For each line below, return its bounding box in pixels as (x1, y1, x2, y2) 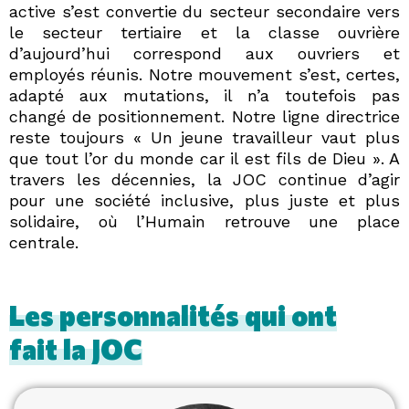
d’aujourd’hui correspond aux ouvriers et (9, 44, 400, 64)
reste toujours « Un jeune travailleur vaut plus (9, 128, 400, 148)
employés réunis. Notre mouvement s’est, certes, (9, 65, 400, 85)
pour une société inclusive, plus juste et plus (9, 191, 400, 211)
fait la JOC (9, 330, 142, 365)
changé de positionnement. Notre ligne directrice (9, 107, 400, 127)
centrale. (9, 233, 79, 253)
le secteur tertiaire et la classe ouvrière (9, 23, 400, 43)
